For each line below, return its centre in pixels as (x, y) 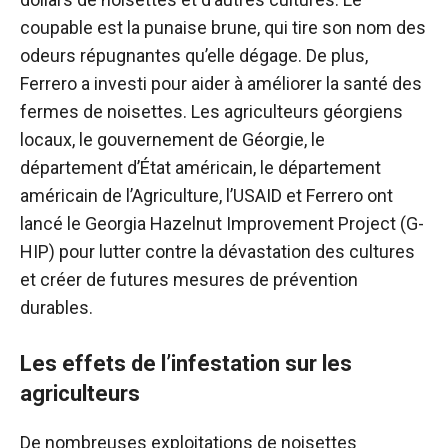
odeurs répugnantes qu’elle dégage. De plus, (194, 55)
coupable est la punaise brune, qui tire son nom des (223, 27)
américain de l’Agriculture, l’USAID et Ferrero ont (206, 195)
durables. (56, 307)
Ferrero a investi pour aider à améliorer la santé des (221, 83)
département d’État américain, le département (200, 167)
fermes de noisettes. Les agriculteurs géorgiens (211, 111)
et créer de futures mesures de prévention (189, 279)
